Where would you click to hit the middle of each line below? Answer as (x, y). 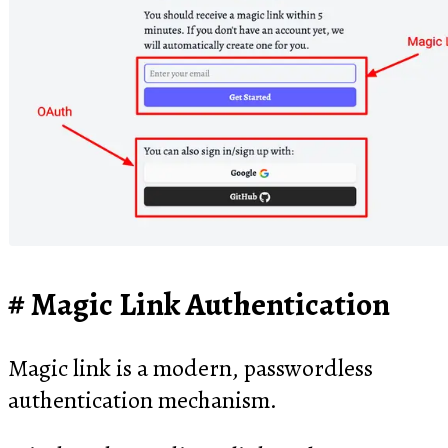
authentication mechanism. (142, 400)
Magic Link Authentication (210, 303)
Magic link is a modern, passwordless (190, 368)
